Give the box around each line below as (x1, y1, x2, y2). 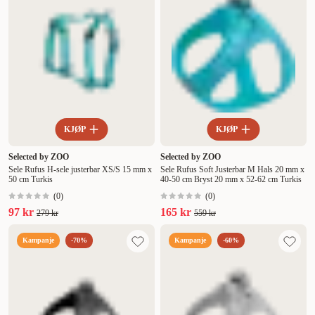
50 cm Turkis (8, 174, 53, 185)
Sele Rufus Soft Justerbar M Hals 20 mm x (160, 165, 304, 175)
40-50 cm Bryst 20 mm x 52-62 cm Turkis (160, 174, 302, 185)
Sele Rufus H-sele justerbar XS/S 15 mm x (8, 165, 152, 175)
